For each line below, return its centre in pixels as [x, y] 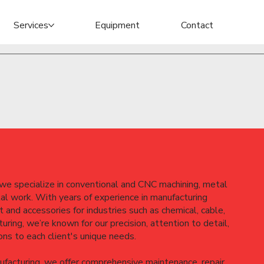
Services [31, 25]
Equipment [118, 25]
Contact [197, 25]
